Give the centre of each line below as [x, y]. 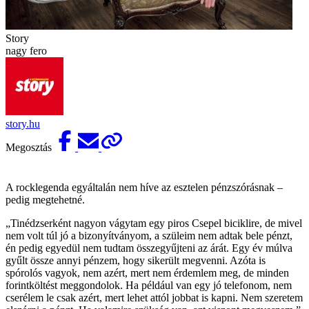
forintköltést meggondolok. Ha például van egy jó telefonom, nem [149, 285]
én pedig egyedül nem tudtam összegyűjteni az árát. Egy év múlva [149, 248]
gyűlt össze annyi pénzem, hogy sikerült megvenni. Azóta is [136, 260]
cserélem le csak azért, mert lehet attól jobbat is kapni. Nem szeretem [154, 297]
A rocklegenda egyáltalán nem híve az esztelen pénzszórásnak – [144, 187]
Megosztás [30, 147]
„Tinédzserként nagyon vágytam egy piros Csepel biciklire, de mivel [154, 223]
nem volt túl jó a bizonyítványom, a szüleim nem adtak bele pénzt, [149, 235]
